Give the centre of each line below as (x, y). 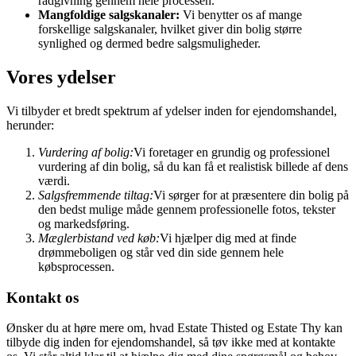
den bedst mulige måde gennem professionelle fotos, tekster (187, 210)
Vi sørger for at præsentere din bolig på (251, 195)
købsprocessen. (76, 267)
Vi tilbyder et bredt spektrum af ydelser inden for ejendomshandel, (172, 111)
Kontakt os (43, 297)
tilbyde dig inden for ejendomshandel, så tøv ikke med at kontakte (171, 342)
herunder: (30, 126)
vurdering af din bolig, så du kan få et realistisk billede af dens (193, 167)
